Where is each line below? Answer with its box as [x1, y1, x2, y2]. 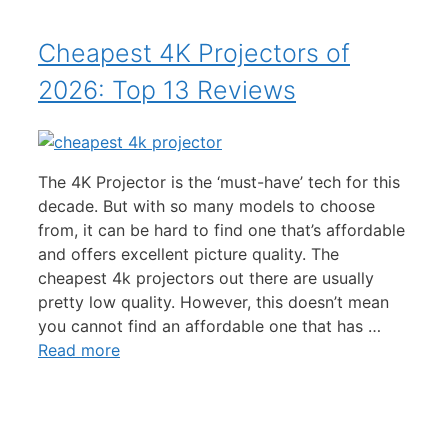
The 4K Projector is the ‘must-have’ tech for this [38, 172, 400, 193]
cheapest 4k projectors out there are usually [38, 268, 374, 289]
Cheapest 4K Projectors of [38, 38, 350, 69]
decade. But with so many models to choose [38, 196, 375, 217]
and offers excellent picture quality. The [38, 244, 339, 265]
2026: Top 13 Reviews [38, 75, 296, 106]
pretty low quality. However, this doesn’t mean [38, 292, 389, 313]
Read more [38, 340, 120, 361]
